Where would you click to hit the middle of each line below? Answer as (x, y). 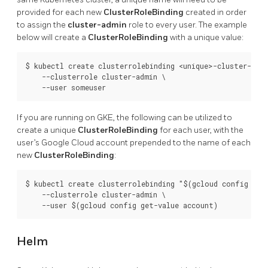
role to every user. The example (187, 25)
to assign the (42, 25)
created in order (215, 13)
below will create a (52, 38)
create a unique (47, 130)
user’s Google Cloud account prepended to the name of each (134, 143)
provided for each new (60, 13)
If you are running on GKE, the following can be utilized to (124, 118)
